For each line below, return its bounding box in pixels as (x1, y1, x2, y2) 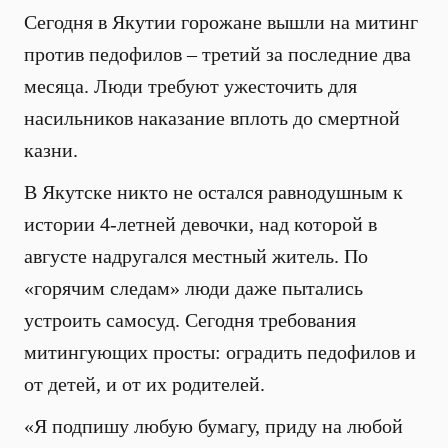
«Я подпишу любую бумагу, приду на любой (24, 415, 403, 437)
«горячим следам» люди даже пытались (24, 277, 363, 299)
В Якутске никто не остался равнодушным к (24, 181, 403, 203)
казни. (24, 139, 78, 161)
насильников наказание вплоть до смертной (24, 107, 400, 129)
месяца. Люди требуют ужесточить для (24, 75, 357, 97)
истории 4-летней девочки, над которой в (24, 213, 377, 235)
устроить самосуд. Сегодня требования (24, 309, 356, 331)
